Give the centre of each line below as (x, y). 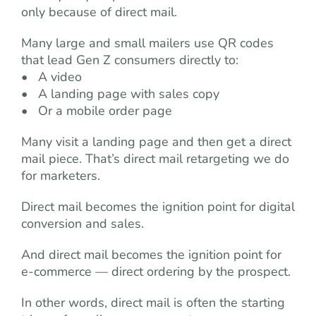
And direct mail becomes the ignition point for (151, 255)
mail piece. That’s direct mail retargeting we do (155, 159)
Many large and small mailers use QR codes (147, 43)
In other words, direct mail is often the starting (153, 303)
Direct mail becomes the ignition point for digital (158, 207)
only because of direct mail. (99, 12)
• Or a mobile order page (97, 111)
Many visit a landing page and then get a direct (156, 142)
